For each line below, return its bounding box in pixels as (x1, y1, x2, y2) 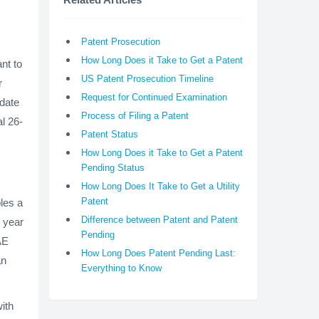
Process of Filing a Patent (80, 110, 189, 122)
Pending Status (80, 162, 145, 174)
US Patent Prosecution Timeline (80, 73, 214, 85)
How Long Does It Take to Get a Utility (80, 181, 240, 192)
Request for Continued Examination (80, 92, 227, 103)
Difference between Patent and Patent (80, 214, 238, 226)
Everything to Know (80, 263, 162, 274)
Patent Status (80, 129, 138, 140)
